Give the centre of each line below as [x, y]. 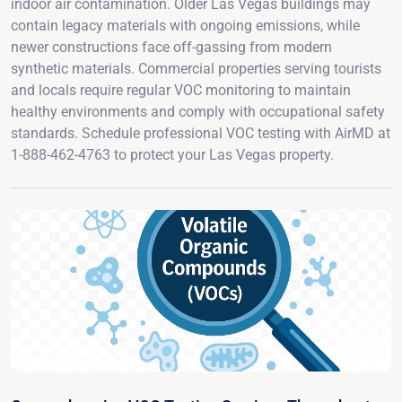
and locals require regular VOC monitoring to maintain [181, 90]
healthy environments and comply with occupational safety [198, 111]
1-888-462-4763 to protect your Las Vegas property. [172, 154]
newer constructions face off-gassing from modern [171, 47]
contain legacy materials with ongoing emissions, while [185, 25]
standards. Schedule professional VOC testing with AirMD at [201, 133]
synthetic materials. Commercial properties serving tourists [196, 68]
